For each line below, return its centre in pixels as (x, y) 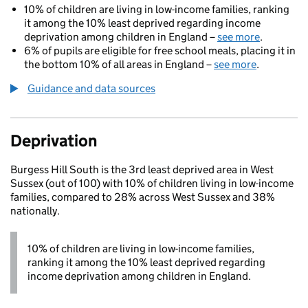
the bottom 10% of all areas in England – (119, 64)
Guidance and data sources (91, 88)
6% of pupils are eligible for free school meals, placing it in (160, 51)
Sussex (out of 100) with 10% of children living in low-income (152, 183)
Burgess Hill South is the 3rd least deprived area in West (142, 169)
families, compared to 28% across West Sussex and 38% (143, 197)
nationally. (35, 211)
